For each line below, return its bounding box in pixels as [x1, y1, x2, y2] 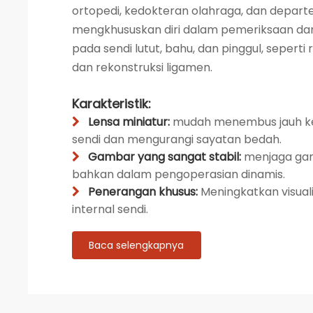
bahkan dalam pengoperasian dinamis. [71, 166, 285, 182]
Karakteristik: [71, 95, 151, 112]
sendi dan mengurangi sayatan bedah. [71, 131, 282, 147]
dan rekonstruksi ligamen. [71, 59, 212, 75]
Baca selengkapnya [89, 238, 184, 252]
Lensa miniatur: [87, 114, 173, 130]
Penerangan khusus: [87, 184, 201, 200]
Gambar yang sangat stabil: [87, 149, 244, 165]
